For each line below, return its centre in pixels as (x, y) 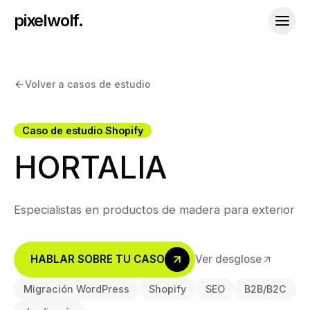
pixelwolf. (48, 20)
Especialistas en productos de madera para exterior (154, 210)
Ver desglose (228, 259)
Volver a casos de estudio (88, 84)
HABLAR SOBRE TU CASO (98, 259)
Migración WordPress (76, 289)
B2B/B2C (265, 289)
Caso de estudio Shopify (83, 130)
